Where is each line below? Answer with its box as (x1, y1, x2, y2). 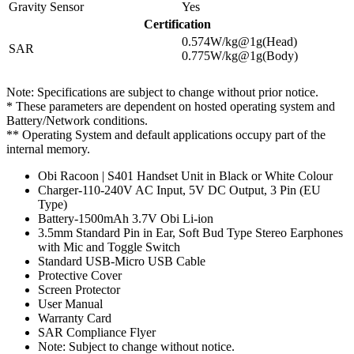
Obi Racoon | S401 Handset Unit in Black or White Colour (38, 169, 333, 183)
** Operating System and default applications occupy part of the (6, 128, 326, 142)
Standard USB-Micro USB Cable (38, 254, 205, 269)
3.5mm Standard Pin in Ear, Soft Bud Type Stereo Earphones (38, 226, 343, 240)
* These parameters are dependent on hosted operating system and (6, 100, 335, 114)
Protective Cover (38, 269, 122, 283)
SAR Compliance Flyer (38, 326, 156, 340)
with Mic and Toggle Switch (38, 240, 180, 254)
